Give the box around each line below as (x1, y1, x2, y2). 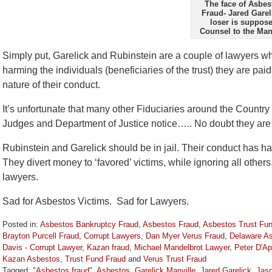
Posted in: (2, 219, 38, 229)
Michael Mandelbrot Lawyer (134, 242, 229, 252)
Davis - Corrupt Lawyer (2, 242, 82, 252)
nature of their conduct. (2, 79, 100, 90)
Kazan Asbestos (2, 254, 60, 263)
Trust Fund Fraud (65, 254, 126, 263)
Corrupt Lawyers (84, 231, 141, 240)
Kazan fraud (87, 242, 129, 252)
